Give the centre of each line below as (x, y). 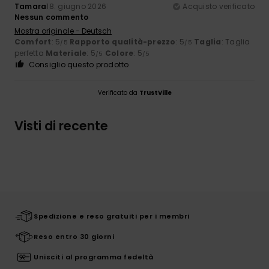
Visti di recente (61, 125)
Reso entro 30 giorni (74, 236)
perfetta (30, 53)
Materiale (66, 53)
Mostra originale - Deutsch (63, 31)
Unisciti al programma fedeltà (94, 257)
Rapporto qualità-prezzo (123, 41)
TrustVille (155, 92)
